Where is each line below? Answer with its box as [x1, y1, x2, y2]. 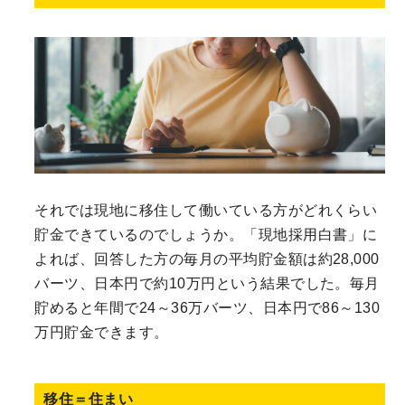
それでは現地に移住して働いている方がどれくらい [34, 202, 378, 219]
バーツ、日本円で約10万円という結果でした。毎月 [34, 276, 380, 292]
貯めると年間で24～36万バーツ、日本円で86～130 [34, 300, 381, 316]
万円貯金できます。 [34, 325, 169, 341]
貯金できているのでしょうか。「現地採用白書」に [34, 227, 378, 243]
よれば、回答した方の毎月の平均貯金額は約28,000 [34, 251, 380, 268]
